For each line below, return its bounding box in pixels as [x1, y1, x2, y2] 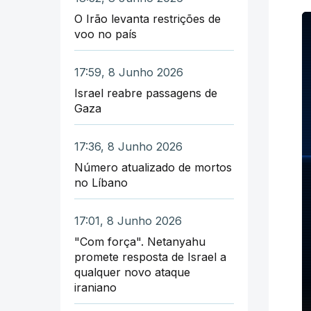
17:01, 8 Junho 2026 [74, 213, 182, 228]
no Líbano [74, 175, 128, 190]
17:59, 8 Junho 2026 [74, 65, 183, 79]
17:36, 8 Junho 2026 [74, 139, 183, 153]
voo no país [74, 26, 137, 41]
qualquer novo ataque [74, 264, 190, 279]
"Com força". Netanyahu [74, 234, 205, 249]
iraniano [74, 280, 117, 294]
